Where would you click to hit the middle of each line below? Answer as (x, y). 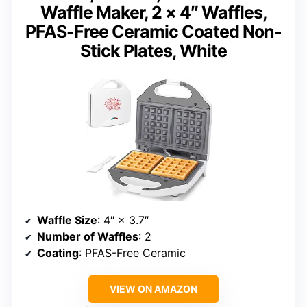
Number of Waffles (88, 236)
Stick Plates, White (153, 50)
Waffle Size (67, 220)
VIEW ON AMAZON (153, 288)
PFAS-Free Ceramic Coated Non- (153, 31)
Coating (58, 253)
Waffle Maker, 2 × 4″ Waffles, (153, 12)
